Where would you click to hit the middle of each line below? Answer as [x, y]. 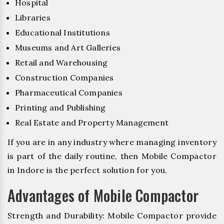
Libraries [33, 17]
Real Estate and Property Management [92, 122]
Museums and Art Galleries [68, 47]
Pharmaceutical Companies [69, 92]
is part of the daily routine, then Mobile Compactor [112, 156]
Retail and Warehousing [61, 62]
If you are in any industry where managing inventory [112, 142]
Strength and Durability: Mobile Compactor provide [112, 215]
